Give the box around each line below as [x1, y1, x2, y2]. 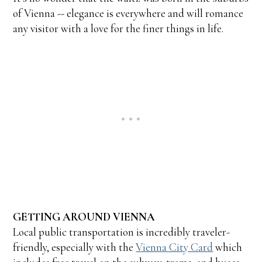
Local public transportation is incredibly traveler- [13, 225, 230, 239]
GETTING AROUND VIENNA [13, 209, 156, 223]
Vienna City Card [136, 240, 213, 254]
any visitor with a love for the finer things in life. [13, 21, 224, 35]
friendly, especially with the [13, 240, 136, 254]
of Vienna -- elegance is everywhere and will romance [13, 6, 244, 20]
